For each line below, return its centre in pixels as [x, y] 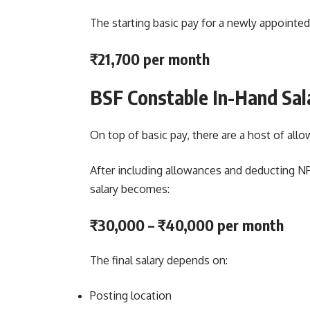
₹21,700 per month [150, 58]
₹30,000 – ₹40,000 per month [187, 225]
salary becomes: [130, 189]
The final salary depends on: [159, 260]
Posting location [131, 295]
